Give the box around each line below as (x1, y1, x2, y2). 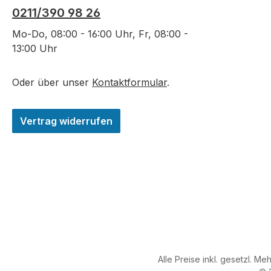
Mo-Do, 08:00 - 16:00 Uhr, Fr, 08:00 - (12, 28, 188, 41)
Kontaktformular (92, 76, 167, 89)
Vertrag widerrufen (20, 115, 113, 128)
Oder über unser (12, 76, 92, 89)
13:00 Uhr (12, 42, 57, 55)
